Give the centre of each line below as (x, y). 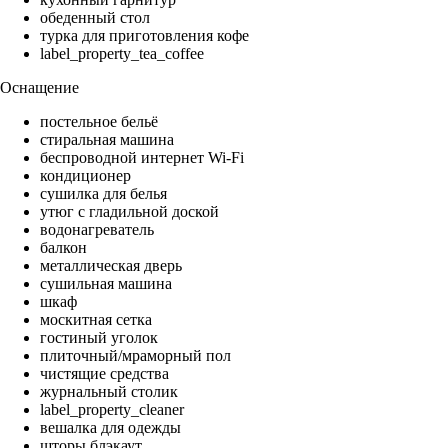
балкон (63, 248)
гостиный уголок (99, 338)
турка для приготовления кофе (144, 36)
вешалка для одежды (110, 428)
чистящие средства (104, 374)
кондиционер (85, 176)
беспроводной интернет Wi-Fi (142, 158)
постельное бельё (99, 122)
